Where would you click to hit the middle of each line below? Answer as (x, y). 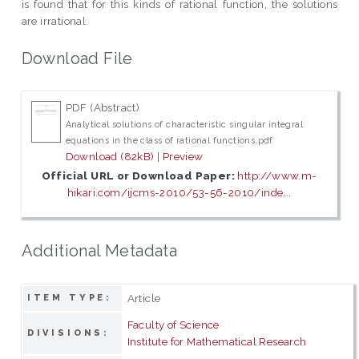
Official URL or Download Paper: (138, 176)
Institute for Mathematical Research (217, 341)
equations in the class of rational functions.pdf (169, 141)
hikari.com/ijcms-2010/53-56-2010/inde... (179, 193)
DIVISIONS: (69, 333)
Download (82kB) (110, 157)
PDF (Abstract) (103, 108)
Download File (77, 58)
